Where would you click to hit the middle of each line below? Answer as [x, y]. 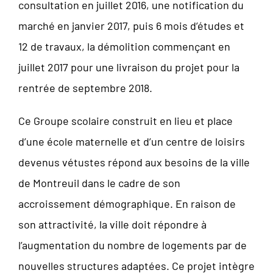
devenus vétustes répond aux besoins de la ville [134, 162]
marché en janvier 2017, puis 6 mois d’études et [131, 25]
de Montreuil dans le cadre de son [99, 183]
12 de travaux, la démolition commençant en [124, 46]
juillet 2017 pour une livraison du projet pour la [129, 67]
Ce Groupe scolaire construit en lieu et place [126, 120]
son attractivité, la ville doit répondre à [112, 224]
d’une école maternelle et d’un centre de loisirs [132, 141]
